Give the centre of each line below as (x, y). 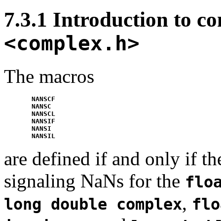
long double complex (93, 204)
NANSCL (43, 113)
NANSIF (43, 121)
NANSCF (43, 99)
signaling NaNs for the (94, 181)
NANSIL (43, 136)
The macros (49, 76)
